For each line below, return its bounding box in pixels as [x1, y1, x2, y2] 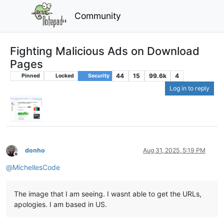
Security [86, 72, 109, 79]
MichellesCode [12, 163, 60, 172]
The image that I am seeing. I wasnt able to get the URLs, [14, 189, 201, 198]
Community [74, 10, 121, 21]
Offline [15, 154, 34, 162]
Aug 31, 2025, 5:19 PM [143, 146, 205, 154]
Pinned [20, 72, 40, 79]
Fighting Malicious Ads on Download [10, 44, 199, 57]
